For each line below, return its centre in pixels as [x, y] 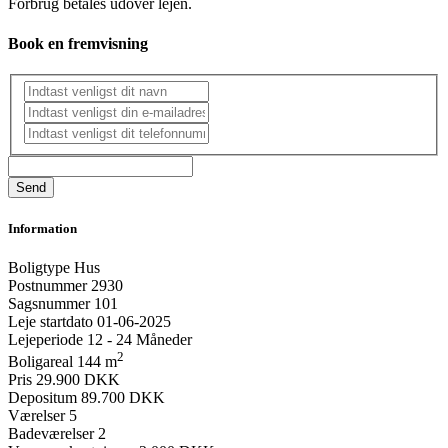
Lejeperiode [45, 339]
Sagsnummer [49, 303]
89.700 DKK [123, 398]
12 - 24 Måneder [139, 339]
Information [42, 228]
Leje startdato [50, 321]
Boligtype [39, 267]
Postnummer [47, 285]
